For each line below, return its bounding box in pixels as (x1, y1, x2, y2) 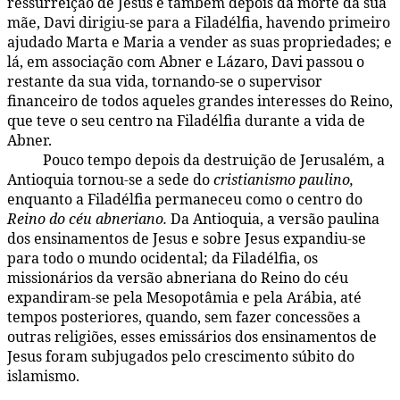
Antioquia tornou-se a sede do (7, 170, 213, 190)
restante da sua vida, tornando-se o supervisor (7, 71, 322, 92)
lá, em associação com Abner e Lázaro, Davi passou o (7, 52, 364, 72)
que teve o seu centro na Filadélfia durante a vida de (7, 111, 365, 131)
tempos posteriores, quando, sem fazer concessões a (7, 307, 361, 328)
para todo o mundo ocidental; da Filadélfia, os (7, 248, 318, 269)
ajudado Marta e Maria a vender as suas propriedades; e (7, 32, 392, 53)
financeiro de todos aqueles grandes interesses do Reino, (7, 91, 393, 112)
